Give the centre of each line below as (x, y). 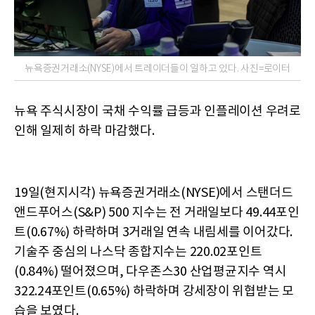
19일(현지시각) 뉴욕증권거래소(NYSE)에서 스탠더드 (154, 193)
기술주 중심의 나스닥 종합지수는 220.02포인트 (138, 252)
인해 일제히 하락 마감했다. (84, 131)
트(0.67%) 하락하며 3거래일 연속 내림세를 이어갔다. (153, 233)
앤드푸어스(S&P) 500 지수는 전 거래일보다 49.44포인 (157, 213)
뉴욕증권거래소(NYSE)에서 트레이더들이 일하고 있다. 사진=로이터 (157, 69)
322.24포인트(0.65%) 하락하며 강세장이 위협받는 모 (154, 292)
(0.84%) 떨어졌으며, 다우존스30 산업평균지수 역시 (150, 272)
